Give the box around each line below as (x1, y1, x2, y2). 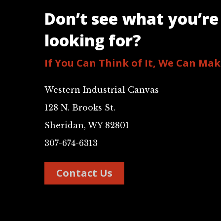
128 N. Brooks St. (44, 103, 115, 112)
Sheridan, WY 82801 (44, 120, 129, 130)
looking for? (44, 30, 141, 51)
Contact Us (56, 166, 112, 180)
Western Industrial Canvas (44, 85, 159, 95)
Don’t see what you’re (44, 8, 219, 29)
